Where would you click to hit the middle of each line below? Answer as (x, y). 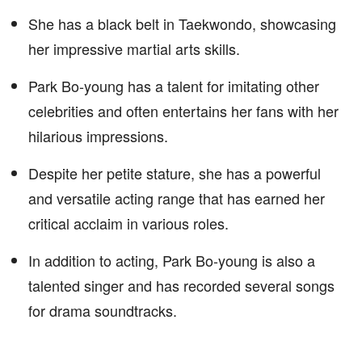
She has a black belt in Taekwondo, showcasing (182, 23)
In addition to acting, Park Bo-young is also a (172, 260)
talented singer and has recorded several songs (181, 285)
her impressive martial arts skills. (134, 48)
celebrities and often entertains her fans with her (183, 111)
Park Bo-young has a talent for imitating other (174, 86)
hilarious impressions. (98, 136)
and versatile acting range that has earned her (177, 198)
